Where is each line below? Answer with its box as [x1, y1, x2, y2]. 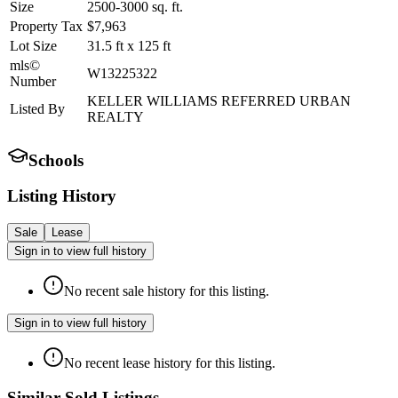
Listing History [7, 187, 116, 206]
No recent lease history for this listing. [64, 354, 275, 370]
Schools [28, 150, 84, 170]
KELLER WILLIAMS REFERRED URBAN [87, 92, 351, 108]
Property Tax [10, 18, 83, 34]
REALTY [87, 108, 144, 124]
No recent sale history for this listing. [64, 283, 269, 298]
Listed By [10, 100, 65, 116]
